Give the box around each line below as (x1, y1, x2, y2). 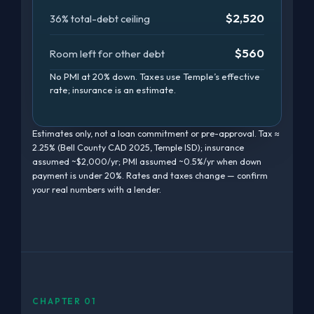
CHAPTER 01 (32, 296, 96, 306)
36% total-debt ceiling (50, 12, 150, 25)
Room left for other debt (50, 47, 165, 60)
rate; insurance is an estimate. (50, 84, 176, 95)
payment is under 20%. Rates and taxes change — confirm (32, 170, 268, 181)
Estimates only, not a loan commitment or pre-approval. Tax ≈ (32, 128, 280, 139)
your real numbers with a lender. (32, 184, 161, 195)
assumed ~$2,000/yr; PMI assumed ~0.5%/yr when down (32, 156, 261, 167)
